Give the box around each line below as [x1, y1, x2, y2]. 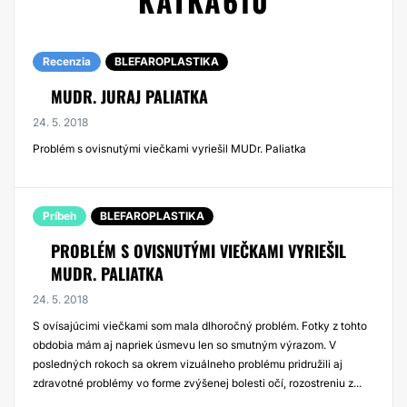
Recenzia [43, 55, 91, 68]
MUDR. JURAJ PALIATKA [51, 84, 208, 108]
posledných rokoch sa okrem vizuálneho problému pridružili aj [33, 357, 342, 371]
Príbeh [43, 209, 76, 223]
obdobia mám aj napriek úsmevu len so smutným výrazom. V [33, 338, 336, 352]
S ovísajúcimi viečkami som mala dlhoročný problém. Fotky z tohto [33, 319, 367, 333]
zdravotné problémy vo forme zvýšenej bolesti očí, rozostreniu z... [33, 376, 362, 390]
